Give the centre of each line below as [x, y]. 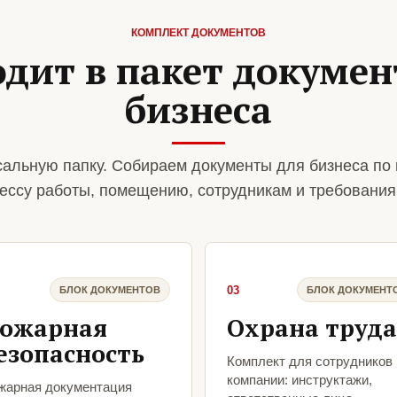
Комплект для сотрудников [310, 362]
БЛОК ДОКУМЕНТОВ [110, 289]
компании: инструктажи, [300, 380]
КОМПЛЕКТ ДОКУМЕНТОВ [198, 33]
